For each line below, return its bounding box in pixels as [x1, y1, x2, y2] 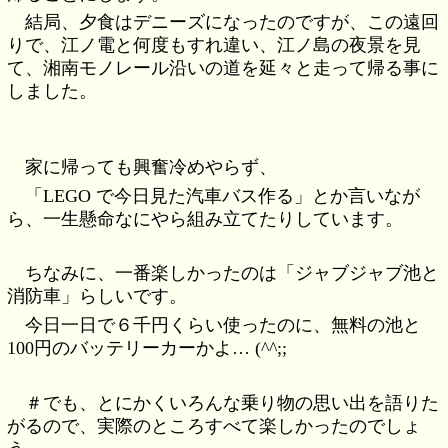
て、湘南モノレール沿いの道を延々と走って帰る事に [7, 58, 440, 79]
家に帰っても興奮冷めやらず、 [25, 157, 278, 178]
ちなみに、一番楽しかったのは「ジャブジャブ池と [25, 263, 440, 284]
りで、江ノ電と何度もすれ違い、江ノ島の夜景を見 [7, 35, 422, 56]
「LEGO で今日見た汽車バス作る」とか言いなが [25, 185, 421, 206]
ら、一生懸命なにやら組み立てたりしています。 [7, 208, 404, 229]
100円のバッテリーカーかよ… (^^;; [7, 337, 288, 358]
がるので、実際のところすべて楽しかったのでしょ [7, 415, 422, 436]
